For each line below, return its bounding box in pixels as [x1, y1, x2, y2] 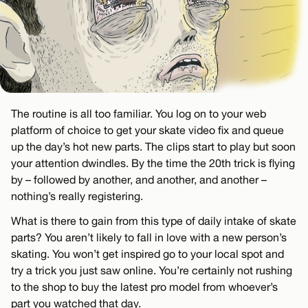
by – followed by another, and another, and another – [11, 173, 267, 186]
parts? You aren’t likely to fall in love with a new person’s [11, 230, 287, 243]
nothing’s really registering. [11, 189, 143, 202]
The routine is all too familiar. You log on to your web [11, 107, 266, 120]
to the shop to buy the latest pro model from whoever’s [11, 280, 278, 293]
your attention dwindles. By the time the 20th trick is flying [11, 156, 295, 169]
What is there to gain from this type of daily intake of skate [11, 214, 296, 227]
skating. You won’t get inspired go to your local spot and [11, 247, 284, 260]
